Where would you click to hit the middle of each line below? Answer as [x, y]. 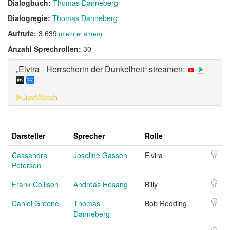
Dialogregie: [30, 18]
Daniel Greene [35, 203]
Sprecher [89, 135]
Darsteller [28, 135]
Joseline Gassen [100, 155]
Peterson [26, 165]
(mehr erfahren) [80, 34]
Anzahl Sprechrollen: [45, 49]
